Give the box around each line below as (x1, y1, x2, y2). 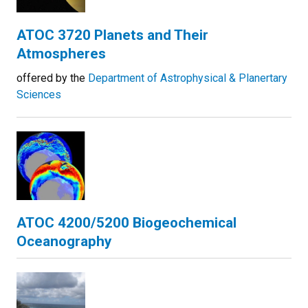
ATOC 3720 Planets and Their (16, 27, 208, 43)
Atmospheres (16, 45, 106, 62)
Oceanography (16, 233, 111, 250)
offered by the (16, 71, 88, 85)
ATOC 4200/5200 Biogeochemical (16, 214, 236, 231)
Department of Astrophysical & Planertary (88, 71, 287, 85)
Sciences (16, 88, 61, 101)
